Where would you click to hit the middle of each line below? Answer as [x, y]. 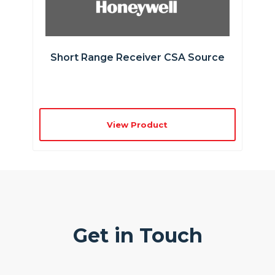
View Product [137, 125]
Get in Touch [137, 236]
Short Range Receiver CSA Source [137, 58]
